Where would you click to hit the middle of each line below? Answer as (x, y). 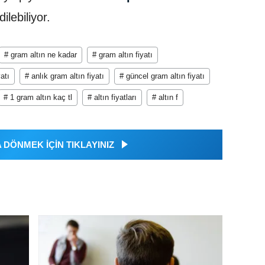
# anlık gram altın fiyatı (64, 76)
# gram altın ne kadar (41, 54)
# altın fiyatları (112, 97)
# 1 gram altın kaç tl (38, 97)
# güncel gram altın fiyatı (162, 76)
